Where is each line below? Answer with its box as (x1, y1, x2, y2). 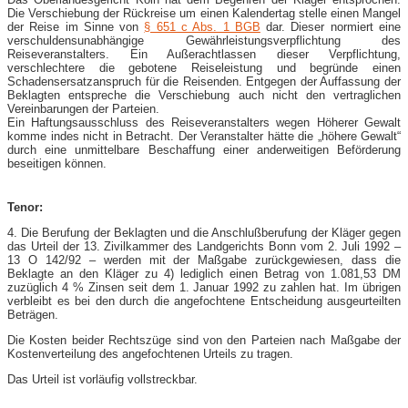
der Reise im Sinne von (7, 19, 145, 34)
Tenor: (7, 199, 43, 214)
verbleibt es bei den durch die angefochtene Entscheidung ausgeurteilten (7, 293, 401, 308)
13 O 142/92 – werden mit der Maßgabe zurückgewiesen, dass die (7, 252, 401, 267)
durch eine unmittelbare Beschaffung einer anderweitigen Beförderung (7, 142, 401, 157)
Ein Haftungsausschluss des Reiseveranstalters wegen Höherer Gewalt (7, 115, 401, 129)
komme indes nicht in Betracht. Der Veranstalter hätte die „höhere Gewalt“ (7, 128, 401, 143)
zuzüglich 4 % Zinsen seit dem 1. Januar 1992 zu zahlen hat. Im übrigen (7, 280, 401, 294)
